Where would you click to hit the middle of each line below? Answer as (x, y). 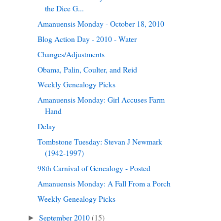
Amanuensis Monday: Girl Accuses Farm (101, 100)
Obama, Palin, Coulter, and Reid (87, 69)
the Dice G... (64, 8)
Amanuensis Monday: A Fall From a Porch (104, 183)
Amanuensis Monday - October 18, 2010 (101, 24)
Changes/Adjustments (71, 54)
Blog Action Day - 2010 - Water (87, 38)
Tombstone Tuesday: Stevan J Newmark (100, 141)
